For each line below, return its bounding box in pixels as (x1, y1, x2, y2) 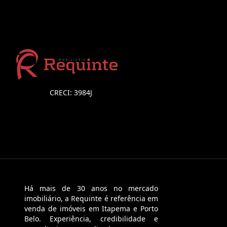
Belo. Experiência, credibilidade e (24, 214, 158, 224)
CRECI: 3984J (50, 88, 92, 98)
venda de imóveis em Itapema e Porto (24, 204, 158, 214)
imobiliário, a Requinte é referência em (24, 194, 158, 204)
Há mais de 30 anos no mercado (24, 183, 158, 194)
